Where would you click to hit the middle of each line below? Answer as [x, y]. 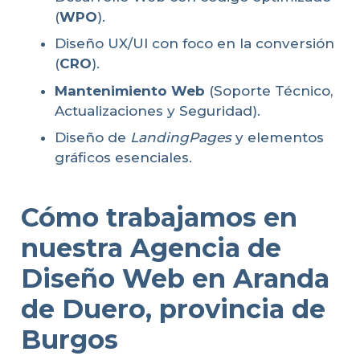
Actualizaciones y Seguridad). [157, 110]
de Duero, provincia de [173, 309]
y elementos [278, 138]
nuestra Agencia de [151, 247]
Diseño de [92, 138]
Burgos [69, 339]
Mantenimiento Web [130, 90]
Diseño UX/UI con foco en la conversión [194, 44]
